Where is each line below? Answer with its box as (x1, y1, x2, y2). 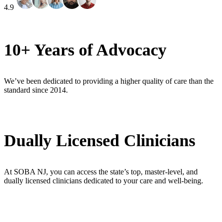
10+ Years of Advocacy (4, 41, 166, 59)
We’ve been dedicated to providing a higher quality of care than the (4, 77, 214, 86)
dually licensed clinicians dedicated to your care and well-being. (4, 176, 203, 185)
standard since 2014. (4, 86, 68, 95)
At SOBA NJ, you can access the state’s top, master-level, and (4, 167, 198, 176)
